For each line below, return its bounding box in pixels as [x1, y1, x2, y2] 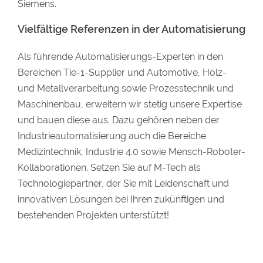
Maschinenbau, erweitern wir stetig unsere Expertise [18, 99, 242, 110]
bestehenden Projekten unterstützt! [18, 210, 169, 221]
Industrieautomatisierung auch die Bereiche [18, 130, 206, 141]
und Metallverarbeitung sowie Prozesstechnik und [18, 83, 234, 94]
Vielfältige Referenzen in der [18, 23, 160, 35]
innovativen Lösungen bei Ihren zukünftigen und [18, 194, 224, 205]
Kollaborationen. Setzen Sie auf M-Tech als [18, 162, 201, 173]
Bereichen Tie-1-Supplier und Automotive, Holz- [18, 67, 227, 78]
